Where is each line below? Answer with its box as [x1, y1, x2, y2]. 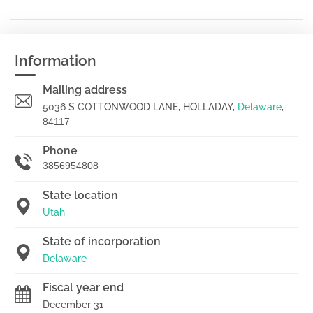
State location [43, 189, 118, 202]
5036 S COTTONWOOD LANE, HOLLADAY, [43, 101, 238, 112]
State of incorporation [43, 235, 161, 248]
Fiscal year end [43, 281, 124, 294]
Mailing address [43, 83, 127, 96]
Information [15, 52, 96, 69]
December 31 [43, 299, 103, 310]
